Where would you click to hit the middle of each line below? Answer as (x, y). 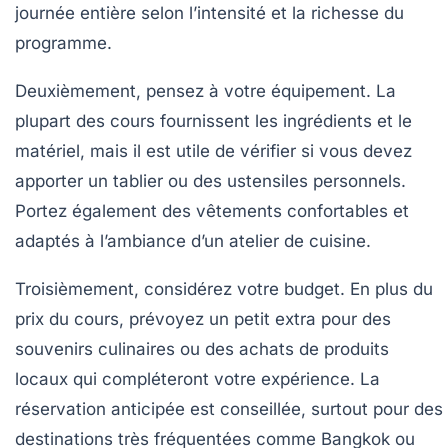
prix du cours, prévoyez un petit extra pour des (203, 319)
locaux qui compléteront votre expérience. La (197, 379)
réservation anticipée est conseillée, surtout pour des (229, 409)
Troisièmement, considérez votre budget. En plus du (224, 289)
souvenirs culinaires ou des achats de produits (202, 349)
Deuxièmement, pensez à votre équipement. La (205, 91)
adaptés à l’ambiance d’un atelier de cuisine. (193, 241)
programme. (63, 43)
